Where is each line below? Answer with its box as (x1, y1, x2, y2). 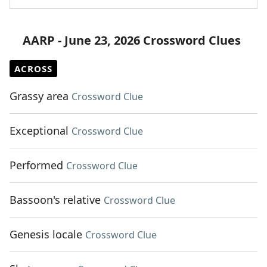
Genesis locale (10, 227, 82, 242)
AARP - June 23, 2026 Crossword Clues (23, 32, 241, 49)
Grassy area (10, 89, 69, 104)
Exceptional (10, 123, 69, 138)
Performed (10, 158, 63, 173)
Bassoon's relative (10, 193, 101, 207)
